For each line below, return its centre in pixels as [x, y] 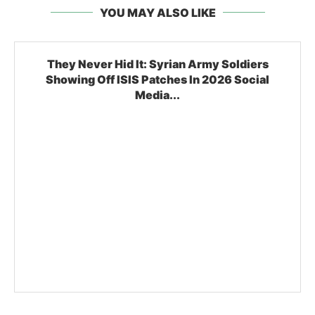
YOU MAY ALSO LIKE [157, 12]
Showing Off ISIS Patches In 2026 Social [157, 79]
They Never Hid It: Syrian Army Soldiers [157, 64]
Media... [157, 95]
